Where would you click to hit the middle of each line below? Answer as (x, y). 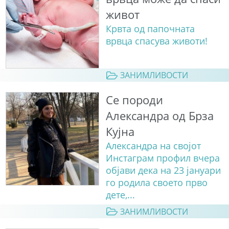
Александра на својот (153, 146)
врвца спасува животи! (156, 41)
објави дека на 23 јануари (163, 170)
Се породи (134, 100)
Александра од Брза (159, 116)
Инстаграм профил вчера (163, 158)
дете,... (120, 195)
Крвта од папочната (150, 29)
